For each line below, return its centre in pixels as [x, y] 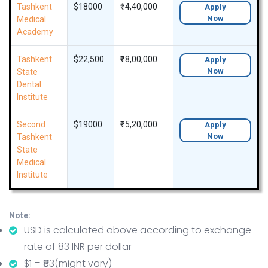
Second [31, 125]
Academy [35, 32]
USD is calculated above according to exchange [138, 230]
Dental [29, 85]
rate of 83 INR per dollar [78, 247]
